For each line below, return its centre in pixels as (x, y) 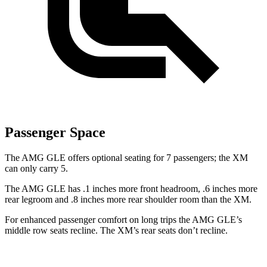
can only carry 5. (36, 169)
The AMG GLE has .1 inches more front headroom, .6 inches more (131, 189)
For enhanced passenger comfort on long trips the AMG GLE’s (123, 220)
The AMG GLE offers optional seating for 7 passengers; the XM (126, 158)
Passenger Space (55, 133)
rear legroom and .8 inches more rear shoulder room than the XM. (128, 200)
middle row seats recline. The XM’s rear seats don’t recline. (116, 231)
